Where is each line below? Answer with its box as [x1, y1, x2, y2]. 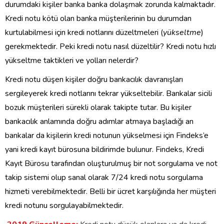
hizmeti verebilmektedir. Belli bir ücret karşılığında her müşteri [5, 185, 216, 197]
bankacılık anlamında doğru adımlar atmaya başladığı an [5, 115, 193, 127]
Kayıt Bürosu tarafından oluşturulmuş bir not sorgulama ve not [5, 157, 217, 169]
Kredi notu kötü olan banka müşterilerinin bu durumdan [5, 12, 191, 24]
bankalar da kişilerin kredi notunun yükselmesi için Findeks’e [5, 129, 208, 141]
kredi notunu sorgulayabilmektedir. [5, 199, 123, 211]
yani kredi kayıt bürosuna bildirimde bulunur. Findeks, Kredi [5, 143, 204, 155]
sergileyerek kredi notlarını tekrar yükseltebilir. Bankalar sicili [5, 87, 212, 99]
